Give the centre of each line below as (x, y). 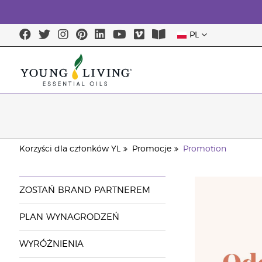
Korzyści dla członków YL (70, 149)
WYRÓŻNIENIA (51, 244)
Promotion (204, 149)
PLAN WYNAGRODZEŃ (69, 217)
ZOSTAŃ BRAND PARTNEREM (85, 190)
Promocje (151, 149)
